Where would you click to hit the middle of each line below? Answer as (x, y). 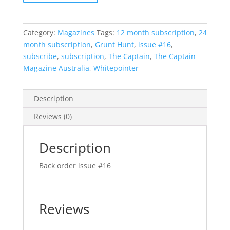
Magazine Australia (56, 68)
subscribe (40, 56)
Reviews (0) (53, 116)
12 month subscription (155, 33)
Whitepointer (116, 68)
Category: (40, 33)
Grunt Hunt (114, 44)
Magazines (76, 33)
